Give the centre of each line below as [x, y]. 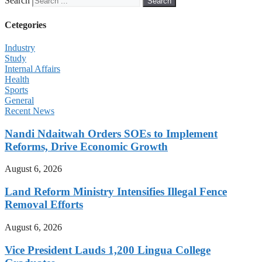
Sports [16, 89]
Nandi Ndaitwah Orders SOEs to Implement [111, 133]
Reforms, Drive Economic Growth [86, 146]
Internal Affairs [32, 68]
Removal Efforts [44, 205]
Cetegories [25, 25]
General [19, 100]
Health [17, 79]
